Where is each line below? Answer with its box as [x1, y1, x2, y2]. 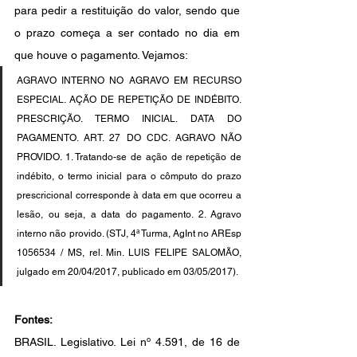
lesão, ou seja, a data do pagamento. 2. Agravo [17, 209, 241, 221]
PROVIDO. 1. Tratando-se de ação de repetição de [17, 151, 241, 163]
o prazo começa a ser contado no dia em [14, 26, 240, 40]
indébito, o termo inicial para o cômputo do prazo [17, 171, 241, 182]
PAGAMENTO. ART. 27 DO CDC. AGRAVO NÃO [17, 132, 241, 144]
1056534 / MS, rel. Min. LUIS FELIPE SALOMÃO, [17, 247, 241, 259]
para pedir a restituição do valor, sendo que [14, 4, 240, 18]
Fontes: [14, 313, 53, 327]
